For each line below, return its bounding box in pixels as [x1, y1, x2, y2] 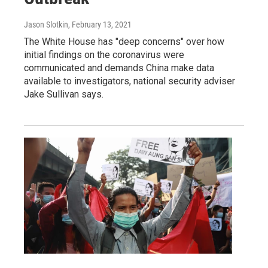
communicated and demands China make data [24, 62, 214, 74]
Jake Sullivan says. [24, 88, 103, 100]
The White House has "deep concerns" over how [24, 35, 224, 47]
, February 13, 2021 [68, 19, 132, 29]
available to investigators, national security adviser [24, 75, 235, 87]
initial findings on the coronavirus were [24, 48, 184, 60]
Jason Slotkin [24, 19, 68, 29]
